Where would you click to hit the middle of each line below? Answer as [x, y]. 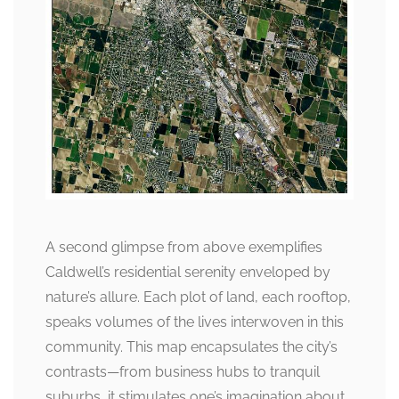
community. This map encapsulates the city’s [191, 346]
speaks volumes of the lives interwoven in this [195, 322]
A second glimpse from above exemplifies [184, 247]
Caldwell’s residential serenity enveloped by [188, 272]
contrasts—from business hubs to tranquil [183, 371]
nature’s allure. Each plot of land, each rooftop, [198, 297]
